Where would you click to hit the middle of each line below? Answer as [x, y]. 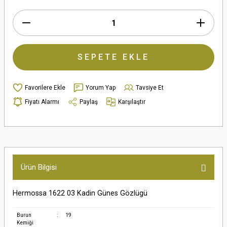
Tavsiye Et [150, 87]
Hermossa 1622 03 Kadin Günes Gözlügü [80, 193]
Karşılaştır [132, 102]
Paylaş [89, 102]
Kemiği [25, 223]
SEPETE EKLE [113, 57]
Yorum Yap [101, 87]
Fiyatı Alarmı [42, 102]
